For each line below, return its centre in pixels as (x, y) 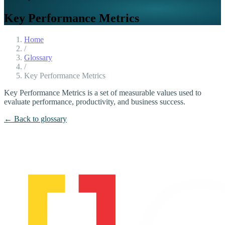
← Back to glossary (35, 119)
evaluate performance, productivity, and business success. (95, 101)
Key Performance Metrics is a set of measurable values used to (103, 92)
